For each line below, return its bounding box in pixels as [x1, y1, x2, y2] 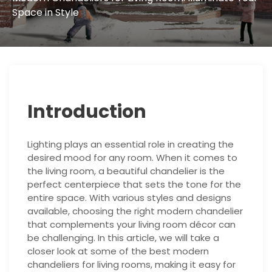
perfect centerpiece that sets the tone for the [27, 178, 241, 191]
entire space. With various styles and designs [27, 191, 231, 205]
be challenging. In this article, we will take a [27, 231, 219, 245]
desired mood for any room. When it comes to [27, 151, 237, 165]
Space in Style [12, 5, 79, 20]
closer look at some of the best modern [27, 245, 209, 258]
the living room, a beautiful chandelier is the [27, 165, 225, 178]
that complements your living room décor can [27, 218, 236, 231]
